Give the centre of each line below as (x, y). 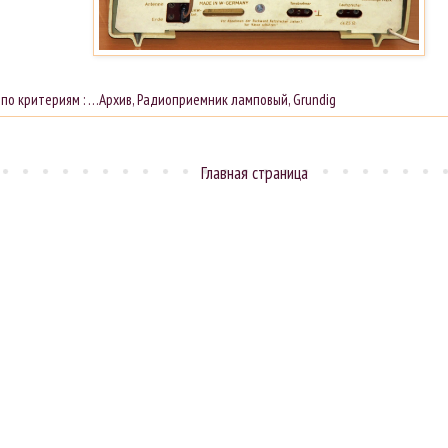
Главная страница (254, 172)
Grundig (315, 98)
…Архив (110, 98)
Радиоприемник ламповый (213, 98)
